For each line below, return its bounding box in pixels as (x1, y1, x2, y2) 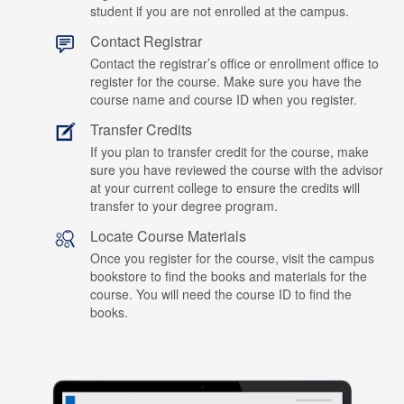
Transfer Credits (90, 119, 192, 140)
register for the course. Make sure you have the (90, 72, 362, 90)
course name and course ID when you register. (90, 90, 357, 108)
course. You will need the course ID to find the (90, 285, 352, 303)
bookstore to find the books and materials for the (90, 267, 367, 285)
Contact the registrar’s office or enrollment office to (90, 54, 379, 72)
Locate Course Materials (90, 225, 246, 246)
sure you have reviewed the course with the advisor (90, 161, 383, 179)
